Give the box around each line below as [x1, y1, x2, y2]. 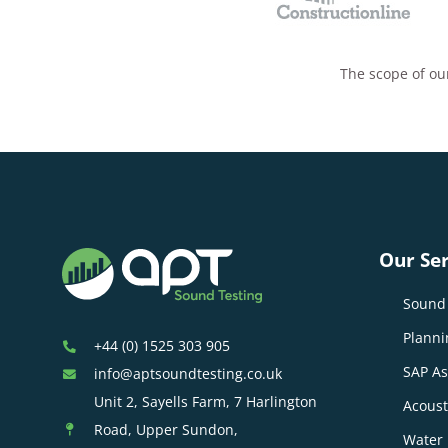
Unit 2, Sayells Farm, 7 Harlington [93, 392, 317, 412]
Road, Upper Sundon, [93, 420, 238, 440]
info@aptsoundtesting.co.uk [93, 364, 282, 384]
